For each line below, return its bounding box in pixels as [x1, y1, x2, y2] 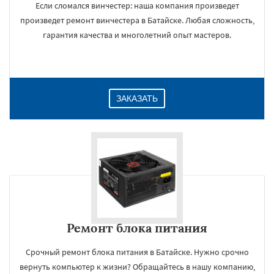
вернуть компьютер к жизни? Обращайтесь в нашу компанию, [19, 261, 255, 272]
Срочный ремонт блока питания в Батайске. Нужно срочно [25, 246, 249, 257]
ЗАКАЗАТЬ [116, 94, 158, 103]
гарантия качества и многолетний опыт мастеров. [43, 29, 231, 40]
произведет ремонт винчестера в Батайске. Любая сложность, [20, 15, 254, 26]
